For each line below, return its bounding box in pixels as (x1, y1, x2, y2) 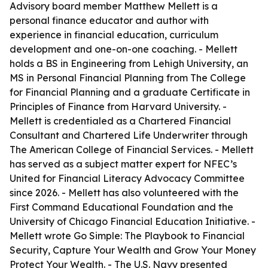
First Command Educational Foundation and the (10, 201, 233, 213)
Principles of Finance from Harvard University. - (10, 100, 227, 112)
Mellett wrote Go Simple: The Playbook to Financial (10, 230, 245, 242)
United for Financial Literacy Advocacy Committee (10, 172, 245, 184)
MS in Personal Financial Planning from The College (10, 72, 246, 84)
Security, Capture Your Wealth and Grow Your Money (10, 244, 256, 256)
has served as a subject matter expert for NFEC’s (10, 158, 237, 170)
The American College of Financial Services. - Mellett (10, 144, 254, 156)
